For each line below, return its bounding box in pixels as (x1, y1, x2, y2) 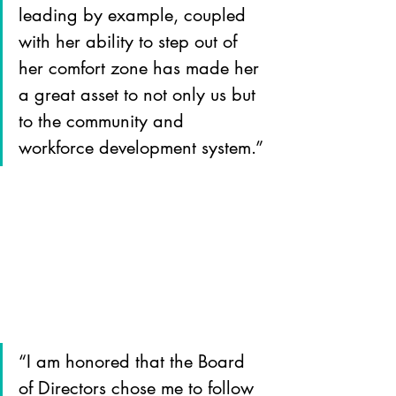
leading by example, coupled (19, 4, 251, 27)
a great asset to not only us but (19, 83, 261, 106)
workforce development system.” (19, 136, 263, 159)
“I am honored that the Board (19, 350, 250, 374)
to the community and (19, 110, 189, 133)
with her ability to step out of (19, 30, 242, 53)
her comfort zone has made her (19, 57, 264, 80)
